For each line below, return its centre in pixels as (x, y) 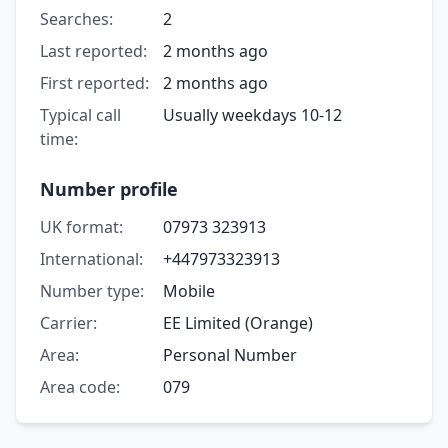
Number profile (109, 188)
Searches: (76, 18)
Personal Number (229, 354)
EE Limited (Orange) (237, 322)
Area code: (80, 386)
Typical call (80, 114)
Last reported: (93, 50)
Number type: (92, 290)
